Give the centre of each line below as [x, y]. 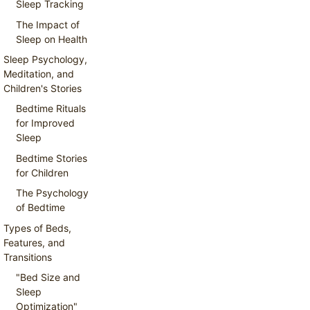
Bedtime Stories [52, 158]
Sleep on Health [52, 39]
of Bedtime [41, 208]
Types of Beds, [37, 228]
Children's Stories [43, 89]
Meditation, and [39, 74]
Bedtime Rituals [51, 109]
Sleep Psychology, [45, 60]
